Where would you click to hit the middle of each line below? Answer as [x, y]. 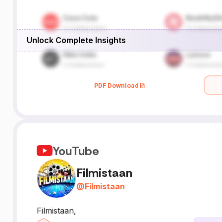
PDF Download [117, 85]
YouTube [76, 151]
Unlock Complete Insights [76, 40]
